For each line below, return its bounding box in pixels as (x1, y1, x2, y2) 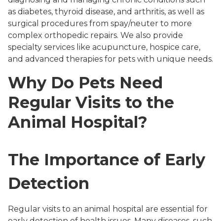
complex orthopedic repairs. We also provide (8, 31, 183, 40)
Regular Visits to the (8, 93, 174, 112)
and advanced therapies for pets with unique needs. (8, 54, 213, 64)
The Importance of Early (8, 150, 205, 170)
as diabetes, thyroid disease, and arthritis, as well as (8, 7, 204, 17)
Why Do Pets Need (8, 73, 163, 93)
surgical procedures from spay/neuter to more (8, 19, 192, 29)
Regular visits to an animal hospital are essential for (8, 204, 208, 214)
